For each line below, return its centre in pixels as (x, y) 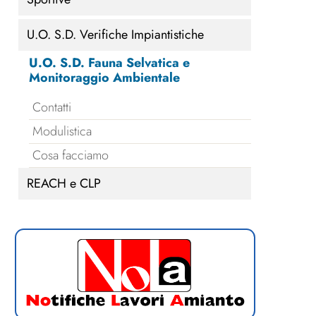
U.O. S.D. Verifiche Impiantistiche (116, 35)
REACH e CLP (64, 184)
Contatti (52, 108)
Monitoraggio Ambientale (105, 78)
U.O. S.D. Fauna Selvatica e (110, 63)
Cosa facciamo (71, 156)
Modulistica (62, 132)
